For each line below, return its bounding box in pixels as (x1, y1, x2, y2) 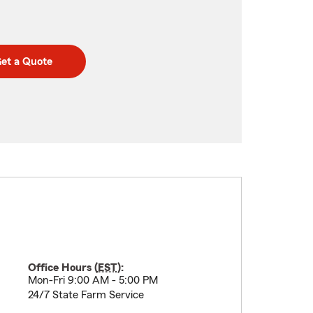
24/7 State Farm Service (27, 289, 144, 300)
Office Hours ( (27, 262, 98, 273)
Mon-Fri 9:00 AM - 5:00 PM (27, 275, 158, 286)
